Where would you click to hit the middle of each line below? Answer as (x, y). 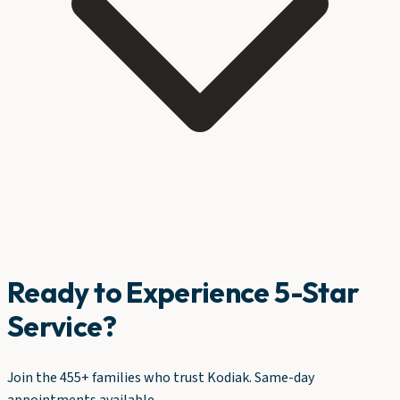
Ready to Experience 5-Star (183, 292)
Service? (62, 326)
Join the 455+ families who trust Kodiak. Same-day (161, 377)
